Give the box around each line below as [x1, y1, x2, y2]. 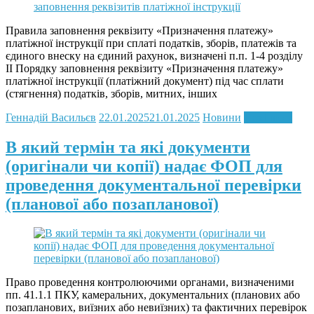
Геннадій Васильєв [6, 111, 96, 123]
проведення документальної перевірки [6, 175, 301, 194]
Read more [244, 111, 292, 123]
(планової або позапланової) [6, 194, 219, 213]
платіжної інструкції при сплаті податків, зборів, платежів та [6, 36, 296, 49]
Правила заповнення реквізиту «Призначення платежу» [6, 24, 273, 36]
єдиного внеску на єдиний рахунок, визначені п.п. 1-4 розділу [6, 49, 303, 62]
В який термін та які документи [6, 137, 250, 156]
